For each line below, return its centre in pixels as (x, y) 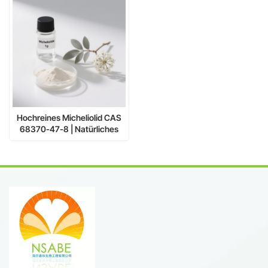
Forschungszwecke (69, 151)
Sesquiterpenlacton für (69, 140)
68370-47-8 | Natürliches (69, 129)
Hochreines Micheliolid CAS (69, 117)
